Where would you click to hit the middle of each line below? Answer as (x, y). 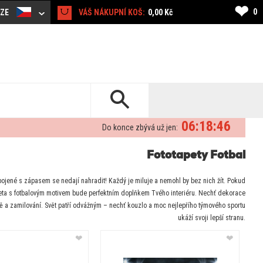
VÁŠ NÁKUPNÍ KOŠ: (112, 13)
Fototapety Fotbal (196, 156)
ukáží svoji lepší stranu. (211, 218)
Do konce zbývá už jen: (140, 128)
